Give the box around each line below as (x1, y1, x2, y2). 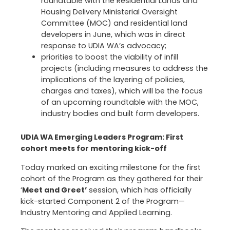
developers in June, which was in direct (41, 29, 185, 40)
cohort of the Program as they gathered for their (21, 173, 203, 184)
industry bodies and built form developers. (41, 108, 199, 119)
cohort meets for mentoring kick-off (21, 143, 167, 154)
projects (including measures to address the (41, 63, 208, 74)
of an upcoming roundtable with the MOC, (41, 97, 199, 108)
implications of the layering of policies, (41, 74, 185, 85)
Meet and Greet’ (22, 184, 87, 195)
